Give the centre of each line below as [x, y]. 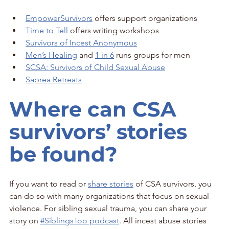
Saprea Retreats [54, 79]
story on [25, 220]
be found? [63, 154]
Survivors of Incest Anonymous [81, 42]
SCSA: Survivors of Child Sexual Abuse [95, 67]
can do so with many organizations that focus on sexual [110, 196]
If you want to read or [49, 184]
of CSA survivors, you [174, 184]
